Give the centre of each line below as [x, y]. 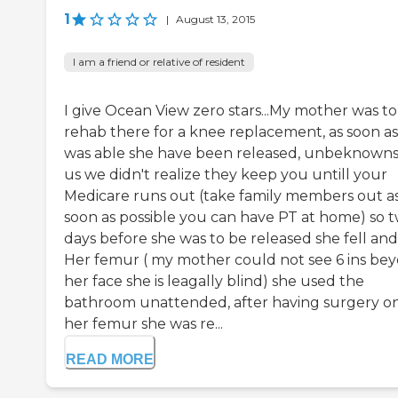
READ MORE [110, 360]
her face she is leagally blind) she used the [214, 282]
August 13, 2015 [215, 20]
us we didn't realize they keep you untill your [226, 175]
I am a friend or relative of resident [159, 62]
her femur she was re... [143, 324]
